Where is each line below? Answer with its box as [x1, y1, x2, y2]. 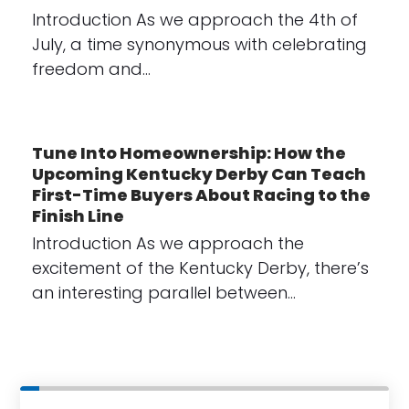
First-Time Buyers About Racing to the [31, 183, 371, 206]
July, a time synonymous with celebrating [31, 32, 367, 56]
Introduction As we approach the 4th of [31, 7, 358, 31]
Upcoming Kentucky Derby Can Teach [31, 162, 366, 185]
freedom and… [31, 57, 151, 80]
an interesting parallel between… [31, 280, 296, 304]
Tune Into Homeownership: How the [31, 141, 346, 164]
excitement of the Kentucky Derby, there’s [31, 256, 369, 279]
